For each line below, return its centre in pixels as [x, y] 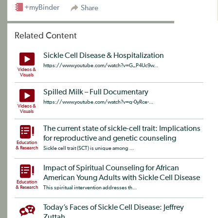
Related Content [46, 36]
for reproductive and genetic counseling [110, 139]
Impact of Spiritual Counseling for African [111, 168]
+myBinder [42, 8]
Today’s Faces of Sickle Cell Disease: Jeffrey [114, 208]
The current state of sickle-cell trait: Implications [122, 129]
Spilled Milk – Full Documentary [96, 92]
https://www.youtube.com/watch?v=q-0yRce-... [98, 102]
